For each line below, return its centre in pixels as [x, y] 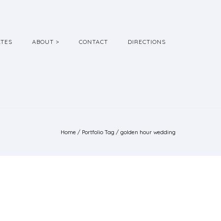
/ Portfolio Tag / [98, 132]
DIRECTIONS [147, 42]
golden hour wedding [148, 132]
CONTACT [93, 42]
